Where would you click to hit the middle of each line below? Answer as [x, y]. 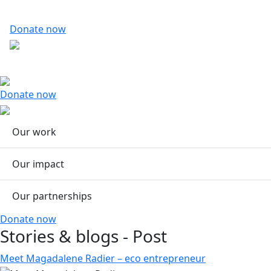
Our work [34, 132]
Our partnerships [52, 196]
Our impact [38, 164]
